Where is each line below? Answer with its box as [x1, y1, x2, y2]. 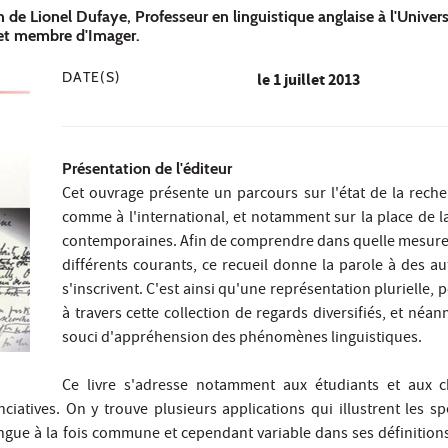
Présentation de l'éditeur [62, 159, 232, 179]
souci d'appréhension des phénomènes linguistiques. [62, 327, 422, 352]
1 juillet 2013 [270, 69, 361, 95]
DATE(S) [62, 69, 121, 86]
